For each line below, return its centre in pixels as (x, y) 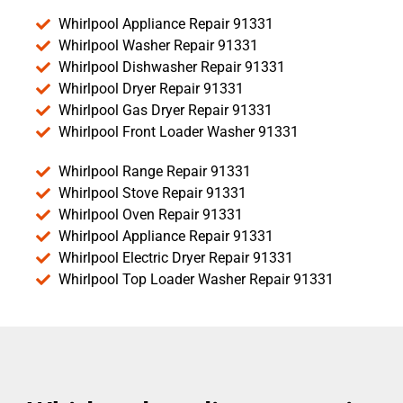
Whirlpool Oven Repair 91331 (151, 215)
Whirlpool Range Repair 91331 (155, 172)
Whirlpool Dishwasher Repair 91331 (172, 67)
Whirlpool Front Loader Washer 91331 (179, 132)
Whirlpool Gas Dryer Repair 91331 (166, 111)
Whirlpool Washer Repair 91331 (158, 46)
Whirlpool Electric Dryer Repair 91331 (176, 258)
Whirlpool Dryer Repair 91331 (151, 89)
